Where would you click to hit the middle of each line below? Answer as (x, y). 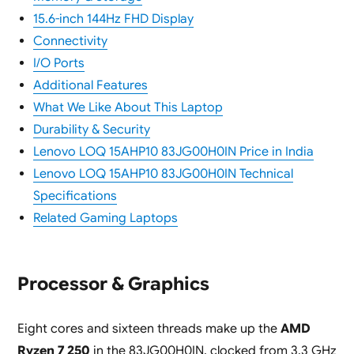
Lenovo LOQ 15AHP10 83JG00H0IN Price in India (173, 152)
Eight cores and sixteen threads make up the (149, 329)
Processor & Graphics (113, 284)
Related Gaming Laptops (105, 218)
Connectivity (70, 41)
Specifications (75, 196)
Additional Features (90, 86)
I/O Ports (58, 64)
